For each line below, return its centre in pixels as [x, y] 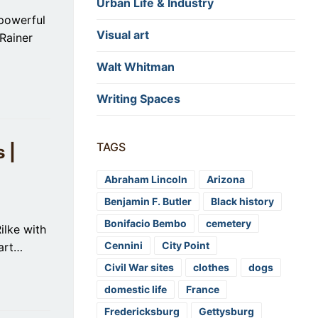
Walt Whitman [136, 67]
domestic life [136, 290]
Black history [242, 202]
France [203, 290]
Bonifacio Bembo [146, 224]
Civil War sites [139, 268]
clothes [211, 268]
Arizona [226, 180]
